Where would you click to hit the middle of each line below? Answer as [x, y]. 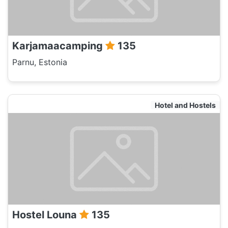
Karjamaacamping [59, 46]
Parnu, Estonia [40, 62]
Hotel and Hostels [185, 105]
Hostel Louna [46, 215]
